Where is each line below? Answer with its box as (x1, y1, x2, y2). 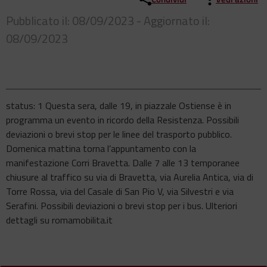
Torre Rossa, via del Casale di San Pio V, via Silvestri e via (6, 184, 234, 199)
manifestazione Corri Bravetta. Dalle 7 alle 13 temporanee (6, 156, 240, 170)
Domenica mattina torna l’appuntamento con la (6, 141, 196, 156)
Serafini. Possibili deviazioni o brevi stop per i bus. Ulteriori (6, 198, 237, 213)
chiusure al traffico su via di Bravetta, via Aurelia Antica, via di (6, 170, 253, 185)
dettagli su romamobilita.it (6, 213, 113, 228)
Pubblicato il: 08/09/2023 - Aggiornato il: (6, 11, 210, 30)
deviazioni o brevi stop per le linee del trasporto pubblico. (6, 127, 232, 142)
